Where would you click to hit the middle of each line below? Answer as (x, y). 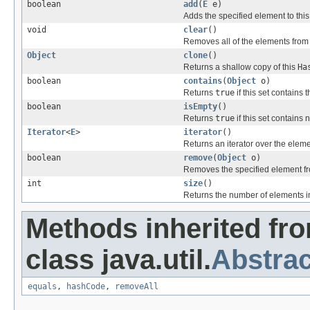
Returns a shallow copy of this (240, 67)
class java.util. (118, 260)
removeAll (137, 287)
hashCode (86, 287)
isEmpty (200, 107)
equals (42, 287)
